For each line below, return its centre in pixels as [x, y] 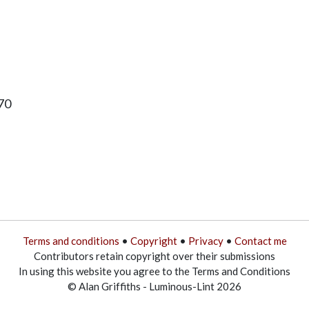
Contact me [260, 240]
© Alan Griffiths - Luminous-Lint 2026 [154, 286]
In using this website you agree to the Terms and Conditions [154, 271]
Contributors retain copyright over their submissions [154, 256]
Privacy [206, 240]
